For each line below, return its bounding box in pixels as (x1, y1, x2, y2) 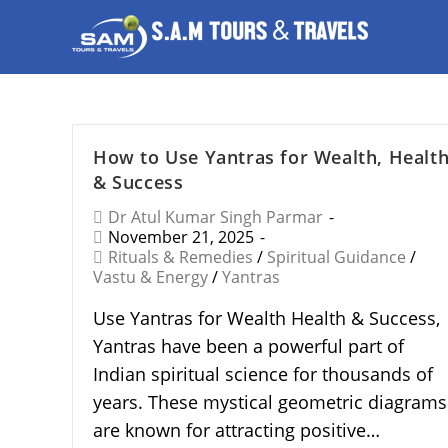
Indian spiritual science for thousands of (93, 362, 433, 386)
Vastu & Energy (93, 266, 208, 288)
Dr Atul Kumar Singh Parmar (108, 206, 323, 228)
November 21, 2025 (108, 226, 254, 248)
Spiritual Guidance (267, 246, 406, 268)
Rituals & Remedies (108, 246, 253, 268)
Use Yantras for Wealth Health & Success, (93, 306, 440, 330)
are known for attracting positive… (93, 418, 380, 442)
